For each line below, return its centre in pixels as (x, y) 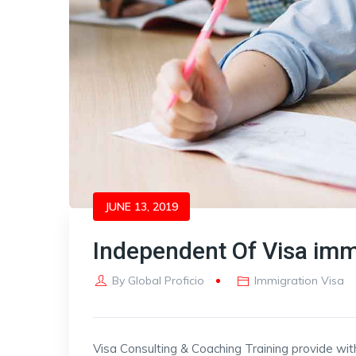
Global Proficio (166, 281)
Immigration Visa (300, 281)
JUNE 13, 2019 (141, 207)
